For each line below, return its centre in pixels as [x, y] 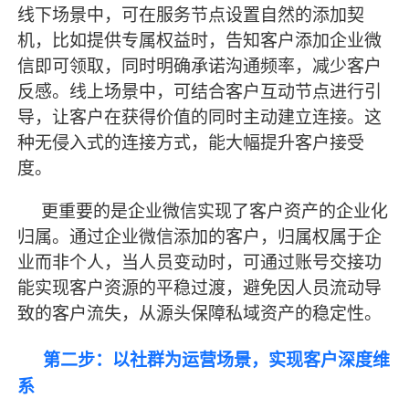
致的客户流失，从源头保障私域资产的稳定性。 [200, 313]
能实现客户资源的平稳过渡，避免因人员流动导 [200, 288]
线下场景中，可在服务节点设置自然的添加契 [191, 15]
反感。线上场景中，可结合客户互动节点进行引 [200, 91]
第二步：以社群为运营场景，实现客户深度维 [217, 361]
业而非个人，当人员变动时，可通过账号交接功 [200, 262]
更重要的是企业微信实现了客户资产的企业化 [215, 211]
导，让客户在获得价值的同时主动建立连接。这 [200, 117]
